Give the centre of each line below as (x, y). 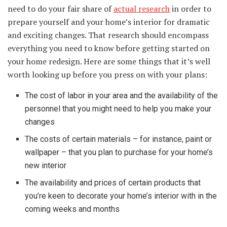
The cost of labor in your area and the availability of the (122, 96)
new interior (46, 166)
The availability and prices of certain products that (113, 183)
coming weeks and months (72, 209)
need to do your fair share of (61, 9)
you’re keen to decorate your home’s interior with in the (121, 196)
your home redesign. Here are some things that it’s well (109, 62)
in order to (191, 9)
